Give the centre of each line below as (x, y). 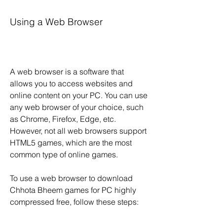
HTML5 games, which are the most (71, 143)
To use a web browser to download (71, 178)
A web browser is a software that (67, 72)
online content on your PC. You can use (79, 95)
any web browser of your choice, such (77, 107)
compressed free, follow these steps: (74, 202)
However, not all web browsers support (78, 131)
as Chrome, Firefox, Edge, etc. (63, 119)
